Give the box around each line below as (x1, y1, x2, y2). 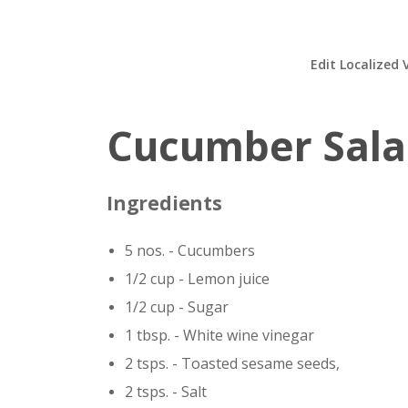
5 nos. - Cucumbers (125, 240, 255, 261)
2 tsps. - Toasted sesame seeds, (125, 353, 340, 374)
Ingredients (107, 190, 222, 217)
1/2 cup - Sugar (125, 297, 229, 318)
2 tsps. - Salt (125, 382, 207, 403)
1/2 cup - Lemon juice (125, 269, 270, 290)
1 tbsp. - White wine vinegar (125, 325, 314, 346)
